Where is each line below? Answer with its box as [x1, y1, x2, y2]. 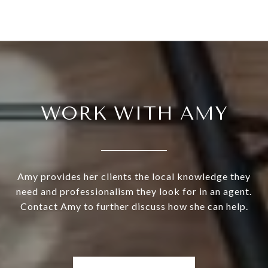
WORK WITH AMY [40, 102, 228, 125]
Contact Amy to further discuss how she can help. [20, 200, 248, 212]
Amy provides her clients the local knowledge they [17, 170, 251, 182]
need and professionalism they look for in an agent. [16, 185, 252, 197]
